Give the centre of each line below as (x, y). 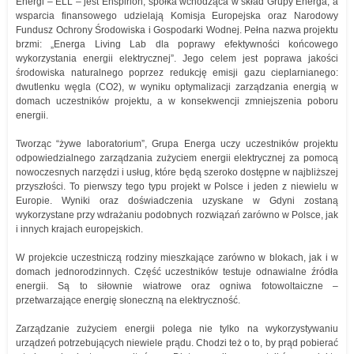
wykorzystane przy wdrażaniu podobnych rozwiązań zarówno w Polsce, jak (177, 215)
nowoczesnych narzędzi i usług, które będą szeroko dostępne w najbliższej (177, 172)
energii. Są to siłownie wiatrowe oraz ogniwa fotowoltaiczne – (177, 286)
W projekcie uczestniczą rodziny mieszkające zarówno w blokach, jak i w (177, 258)
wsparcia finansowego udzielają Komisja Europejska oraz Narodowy (177, 16)
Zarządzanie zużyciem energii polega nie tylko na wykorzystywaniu (177, 329)
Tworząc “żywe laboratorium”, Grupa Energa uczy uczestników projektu (177, 144)
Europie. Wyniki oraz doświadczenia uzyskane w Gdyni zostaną (177, 201)
